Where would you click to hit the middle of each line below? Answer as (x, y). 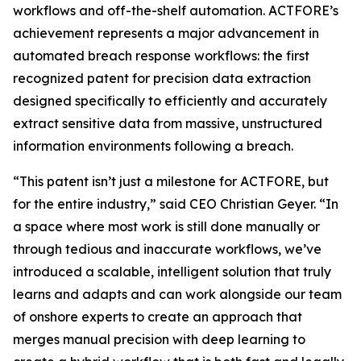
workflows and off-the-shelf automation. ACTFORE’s (176, 10)
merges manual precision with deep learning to (159, 339)
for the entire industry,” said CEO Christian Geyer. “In (176, 204)
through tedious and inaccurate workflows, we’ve (167, 249)
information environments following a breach (152, 146)
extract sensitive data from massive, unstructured (168, 123)
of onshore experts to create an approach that (158, 317)
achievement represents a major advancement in (166, 33)
